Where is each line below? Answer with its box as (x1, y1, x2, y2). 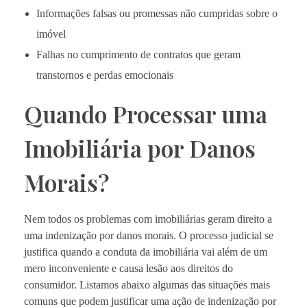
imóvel (36, 27, 66, 40)
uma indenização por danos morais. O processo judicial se (24, 229, 273, 241)
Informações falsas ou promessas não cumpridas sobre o (36, 7, 278, 19)
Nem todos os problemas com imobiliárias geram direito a (24, 212, 272, 225)
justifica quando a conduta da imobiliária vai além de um (24, 245, 267, 258)
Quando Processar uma (24, 98, 267, 129)
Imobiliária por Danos (24, 132, 256, 163)
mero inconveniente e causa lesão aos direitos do (24, 262, 233, 274)
